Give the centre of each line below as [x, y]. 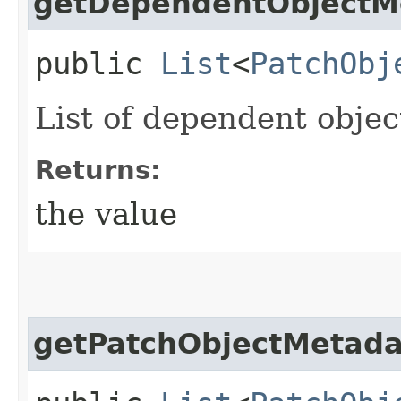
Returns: [98, 170]
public [98, 63]
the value [106, 213]
